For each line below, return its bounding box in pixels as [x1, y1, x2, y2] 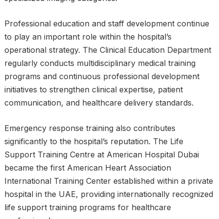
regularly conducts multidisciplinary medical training [4, 58, 196, 68]
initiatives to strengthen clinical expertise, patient [4, 85, 183, 94]
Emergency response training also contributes [4, 123, 175, 133]
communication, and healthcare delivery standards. [4, 98, 194, 108]
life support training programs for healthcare [4, 202, 171, 212]
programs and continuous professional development [4, 71, 199, 81]
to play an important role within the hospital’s [4, 32, 172, 42]
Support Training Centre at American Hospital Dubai [4, 150, 199, 159]
